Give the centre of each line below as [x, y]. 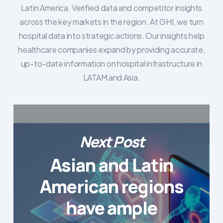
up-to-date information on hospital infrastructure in [111, 64]
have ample [112, 208]
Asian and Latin [112, 165]
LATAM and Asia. [111, 78]
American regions [112, 186]
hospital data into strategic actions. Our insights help [111, 36]
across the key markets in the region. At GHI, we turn [111, 22]
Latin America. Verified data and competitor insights [111, 8]
